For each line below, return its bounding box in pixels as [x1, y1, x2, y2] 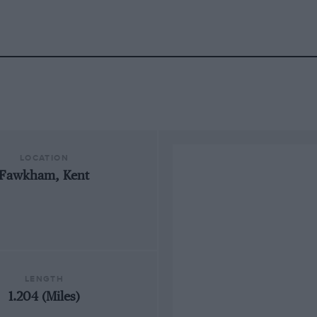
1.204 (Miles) [8, 290, 80, 304]
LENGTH [24, 273, 64, 284]
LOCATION [19, 153, 69, 164]
